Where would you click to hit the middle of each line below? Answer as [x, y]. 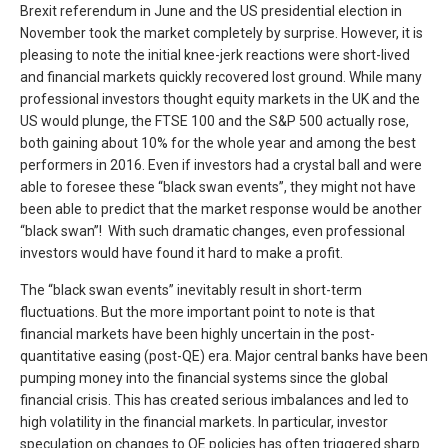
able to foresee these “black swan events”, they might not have [218, 187]
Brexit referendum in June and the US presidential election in [211, 11]
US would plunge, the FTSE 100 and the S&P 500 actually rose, [214, 121]
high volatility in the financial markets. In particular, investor [204, 422]
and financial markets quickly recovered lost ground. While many [221, 77]
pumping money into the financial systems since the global [204, 378]
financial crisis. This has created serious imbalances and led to [214, 400]
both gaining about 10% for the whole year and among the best [218, 143]
